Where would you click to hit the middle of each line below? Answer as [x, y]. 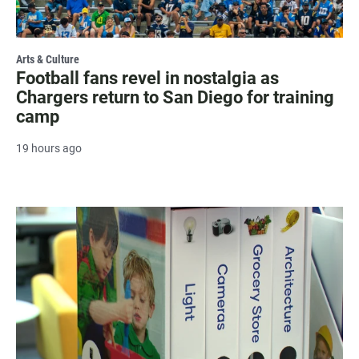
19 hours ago [49, 149]
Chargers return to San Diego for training [175, 98]
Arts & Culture [48, 60]
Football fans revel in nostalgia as [147, 79]
